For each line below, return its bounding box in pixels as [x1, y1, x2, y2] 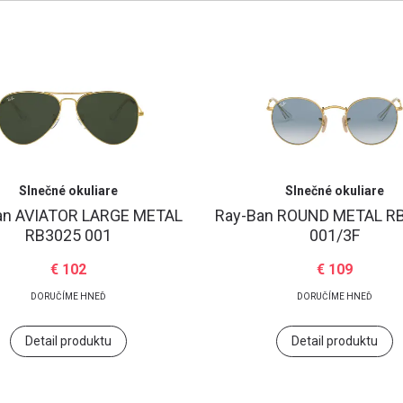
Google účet [182, 276, 250, 291]
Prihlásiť [178, 182, 225, 196]
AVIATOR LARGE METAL [15, 206, 184, 225]
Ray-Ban [215, 206, 278, 225]
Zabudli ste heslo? [273, 58, 363, 71]
